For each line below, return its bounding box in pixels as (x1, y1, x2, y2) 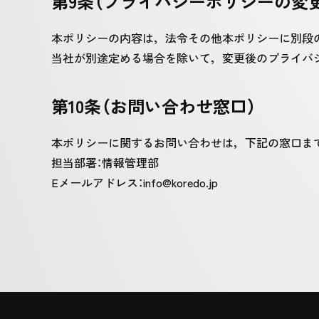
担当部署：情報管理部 (51, 154, 159, 171)
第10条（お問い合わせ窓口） (51, 93, 256, 118)
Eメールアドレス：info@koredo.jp (51, 174, 218, 191)
